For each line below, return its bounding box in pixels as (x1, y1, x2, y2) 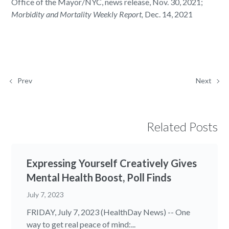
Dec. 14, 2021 (143, 9, 193, 19)
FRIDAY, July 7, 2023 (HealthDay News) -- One (27, 207, 191, 217)
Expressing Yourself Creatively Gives (27, 156, 197, 169)
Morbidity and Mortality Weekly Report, (11, 9, 144, 19)
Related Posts (146, 119, 218, 134)
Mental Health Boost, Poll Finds (27, 171, 172, 184)
